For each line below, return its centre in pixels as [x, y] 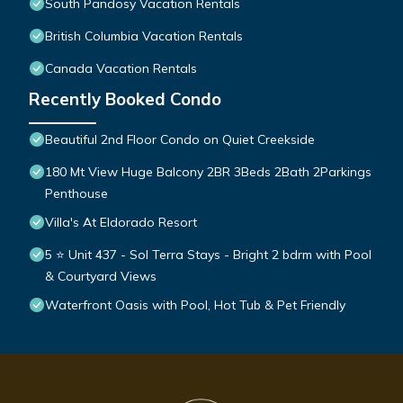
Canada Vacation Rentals [121, 69]
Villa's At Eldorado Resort [121, 223]
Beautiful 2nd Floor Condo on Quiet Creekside [180, 140]
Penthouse [76, 194]
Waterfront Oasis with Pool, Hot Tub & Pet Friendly [195, 305]
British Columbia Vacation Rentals [144, 36]
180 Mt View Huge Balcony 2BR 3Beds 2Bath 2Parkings [208, 172]
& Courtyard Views [101, 277]
